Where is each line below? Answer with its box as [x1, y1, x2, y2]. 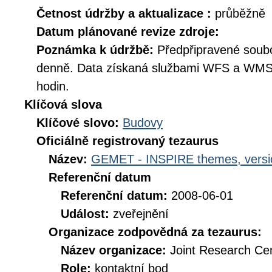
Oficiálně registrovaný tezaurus [36, 134, 219, 148]
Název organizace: [61, 243, 170, 257]
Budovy [123, 116, 163, 129]
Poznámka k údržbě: [36, 43, 157, 56]
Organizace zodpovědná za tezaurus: [49, 225, 262, 239]
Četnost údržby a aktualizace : [36, 7, 215, 20]
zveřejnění [113, 207, 169, 220]
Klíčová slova [24, 98, 102, 111]
